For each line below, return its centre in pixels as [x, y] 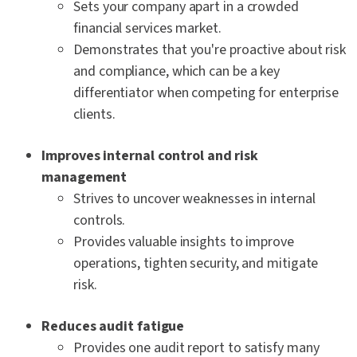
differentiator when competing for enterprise [206, 93]
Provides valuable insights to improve [184, 242]
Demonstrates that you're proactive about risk [210, 50]
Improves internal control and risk [150, 156]
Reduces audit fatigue [115, 327]
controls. [100, 221]
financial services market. [147, 29]
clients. [94, 115]
